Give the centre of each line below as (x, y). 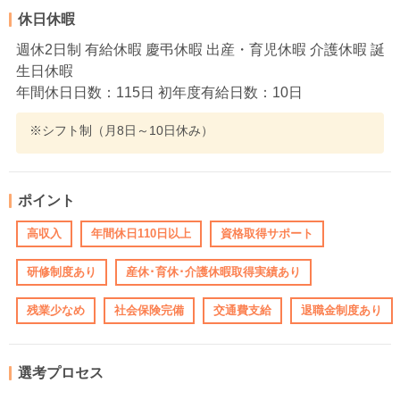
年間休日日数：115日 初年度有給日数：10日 (159, 92)
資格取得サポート (267, 234)
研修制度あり (62, 272)
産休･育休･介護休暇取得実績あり (213, 272)
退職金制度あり (342, 311)
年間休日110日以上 (141, 234)
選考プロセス (61, 372)
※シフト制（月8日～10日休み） (121, 130)
